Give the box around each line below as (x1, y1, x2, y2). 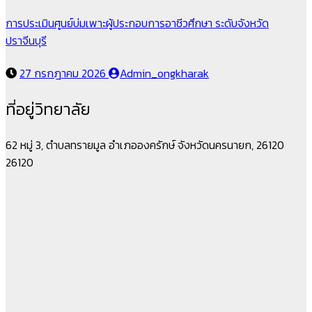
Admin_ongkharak (120, 64, 209, 81)
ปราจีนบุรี (6, 32, 47, 49)
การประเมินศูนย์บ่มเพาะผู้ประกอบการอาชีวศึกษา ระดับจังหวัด (6, 15, 269, 32)
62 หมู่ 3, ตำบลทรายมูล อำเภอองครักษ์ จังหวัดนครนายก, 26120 (6, 136, 284, 153)
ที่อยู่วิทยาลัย (6, 96, 91, 121)
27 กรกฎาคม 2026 (19, 64, 109, 81)
